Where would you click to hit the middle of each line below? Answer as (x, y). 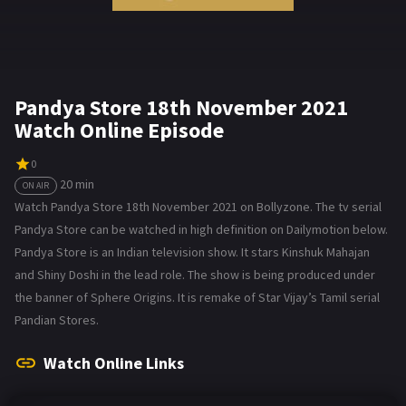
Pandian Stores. (57, 319)
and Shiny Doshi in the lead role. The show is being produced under (195, 274)
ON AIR (36, 185)
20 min (77, 184)
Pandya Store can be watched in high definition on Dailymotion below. (201, 229)
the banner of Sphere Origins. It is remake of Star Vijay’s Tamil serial (197, 297)
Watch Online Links (114, 362)
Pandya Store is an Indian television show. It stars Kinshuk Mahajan (192, 251)
